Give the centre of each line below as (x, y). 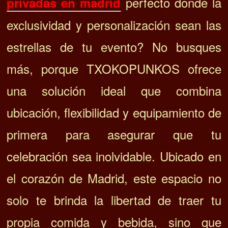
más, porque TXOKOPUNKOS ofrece (114, 69)
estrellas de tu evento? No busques (114, 47)
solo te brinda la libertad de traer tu (114, 200)
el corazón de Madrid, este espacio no (114, 178)
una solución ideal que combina (114, 91)
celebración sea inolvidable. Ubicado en (114, 156)
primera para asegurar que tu (114, 134)
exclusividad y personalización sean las (114, 25)
